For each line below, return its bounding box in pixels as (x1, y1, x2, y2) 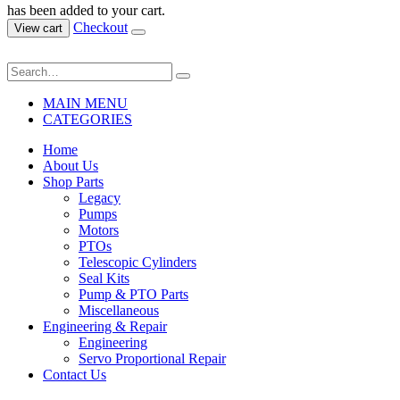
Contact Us (43, 367, 106, 383)
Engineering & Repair (43, 319, 167, 335)
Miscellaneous (79, 303, 159, 319)
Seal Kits (79, 271, 129, 287)
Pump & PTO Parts (79, 287, 188, 303)
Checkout (73, 20, 128, 36)
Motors (79, 222, 119, 238)
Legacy (79, 190, 121, 206)
